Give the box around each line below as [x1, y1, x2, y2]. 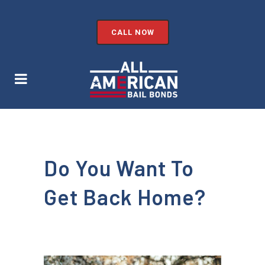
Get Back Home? [44, 184, 206, 209]
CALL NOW [111, 28, 154, 37]
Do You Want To [44, 155, 194, 180]
